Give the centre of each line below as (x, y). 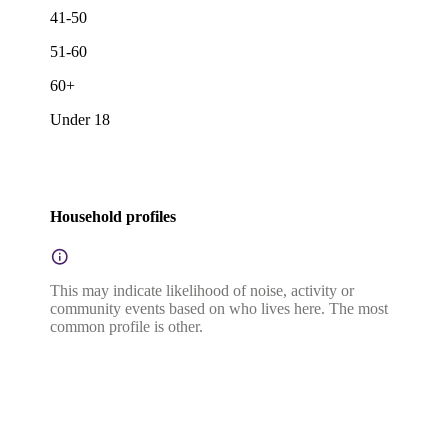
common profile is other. (126, 327)
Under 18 (80, 119)
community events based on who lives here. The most (219, 309)
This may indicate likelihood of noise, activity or (202, 291)
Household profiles (113, 216)
